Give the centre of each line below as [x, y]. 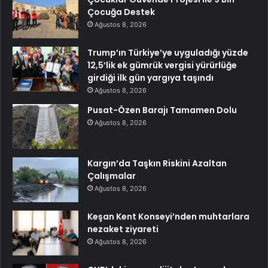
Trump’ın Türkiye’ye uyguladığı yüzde [168, 53]
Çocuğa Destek [121, 12]
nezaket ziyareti [123, 229]
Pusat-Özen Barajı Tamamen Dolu [162, 110]
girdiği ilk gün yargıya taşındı [150, 78]
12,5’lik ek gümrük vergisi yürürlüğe [162, 66]
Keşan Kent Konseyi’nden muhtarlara [168, 217]
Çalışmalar [112, 176]
